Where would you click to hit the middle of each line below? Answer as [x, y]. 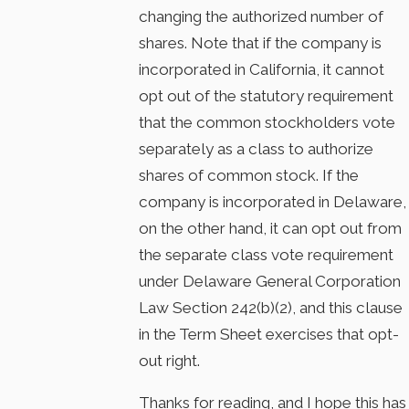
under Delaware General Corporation [270, 281]
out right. [170, 360]
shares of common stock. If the [249, 175]
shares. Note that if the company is [261, 42]
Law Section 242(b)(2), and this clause [271, 307]
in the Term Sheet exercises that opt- [269, 334]
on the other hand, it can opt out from [271, 228]
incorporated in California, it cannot [262, 69]
